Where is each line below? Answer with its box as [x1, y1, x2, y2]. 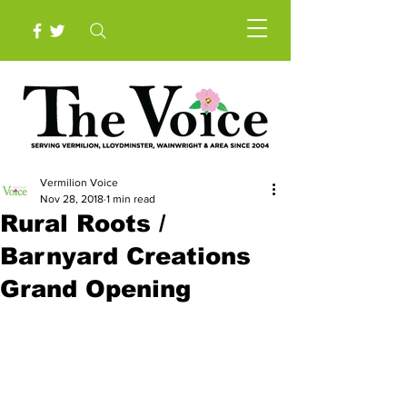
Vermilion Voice [40, 176, 118, 189]
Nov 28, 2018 [40, 193, 104, 205]
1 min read [106, 193, 155, 205]
